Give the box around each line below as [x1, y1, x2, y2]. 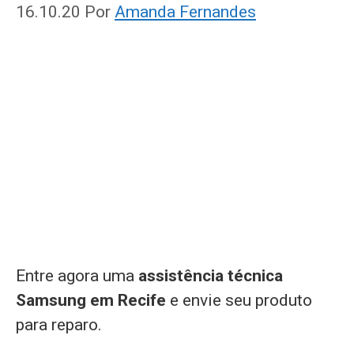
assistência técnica [138, 265, 283, 285]
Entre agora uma [16, 265, 138, 285]
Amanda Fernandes [115, 2, 256, 21]
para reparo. [16, 314, 102, 334]
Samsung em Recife [16, 290, 170, 310]
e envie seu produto [170, 290, 312, 310]
